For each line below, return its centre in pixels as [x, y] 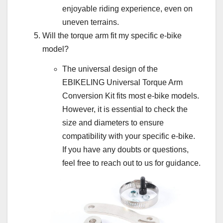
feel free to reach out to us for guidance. [131, 163]
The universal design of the [110, 69]
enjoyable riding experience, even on [127, 9]
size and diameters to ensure [113, 123]
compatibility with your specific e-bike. [129, 136]
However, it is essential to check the [125, 110]
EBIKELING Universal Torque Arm [122, 83]
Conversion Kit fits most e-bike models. [131, 96]
